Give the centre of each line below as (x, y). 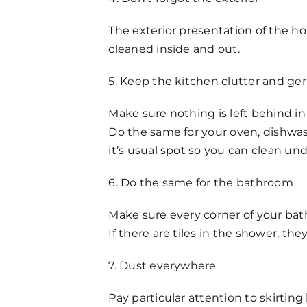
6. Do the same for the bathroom (201, 182)
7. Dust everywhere (162, 265)
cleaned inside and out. (174, 49)
